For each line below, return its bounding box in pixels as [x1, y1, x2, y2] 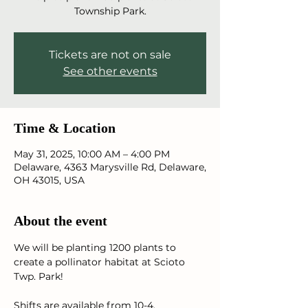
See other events [63, 65, 157, 78]
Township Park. [74, 5, 146, 17]
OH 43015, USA [14, 174, 85, 186]
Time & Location [14, 120, 115, 135]
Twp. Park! [14, 270, 66, 283]
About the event [14, 213, 107, 228]
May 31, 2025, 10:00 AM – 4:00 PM [14, 148, 170, 160]
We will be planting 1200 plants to [14, 241, 179, 254]
